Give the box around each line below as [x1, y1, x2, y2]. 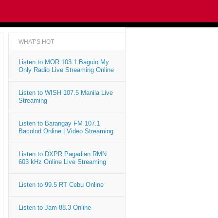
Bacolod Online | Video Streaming [18, 127, 113, 135]
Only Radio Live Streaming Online [18, 66, 114, 73]
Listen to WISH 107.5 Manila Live [18, 89, 113, 96]
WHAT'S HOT [18, 38, 54, 45]
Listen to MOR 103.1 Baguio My [18, 58, 109, 66]
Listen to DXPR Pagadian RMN [18, 150, 107, 158]
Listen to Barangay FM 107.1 [18, 120, 100, 127]
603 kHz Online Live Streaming [18, 158, 106, 165]
